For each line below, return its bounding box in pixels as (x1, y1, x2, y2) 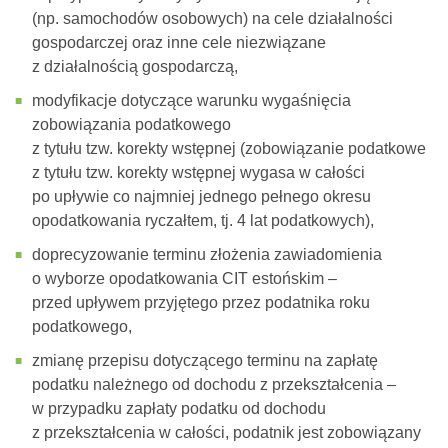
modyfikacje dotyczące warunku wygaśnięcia (32, 92, 351, 110)
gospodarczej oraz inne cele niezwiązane (32, 34, 326, 52)
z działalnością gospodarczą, (32, 58, 238, 76)
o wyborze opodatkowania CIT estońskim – (32, 270, 337, 288)
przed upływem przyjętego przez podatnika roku (32, 294, 370, 312)
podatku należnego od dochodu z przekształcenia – (32, 376, 396, 394)
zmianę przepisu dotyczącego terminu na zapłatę (32, 352, 378, 370)
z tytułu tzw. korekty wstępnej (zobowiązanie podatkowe (32, 140, 426, 158)
